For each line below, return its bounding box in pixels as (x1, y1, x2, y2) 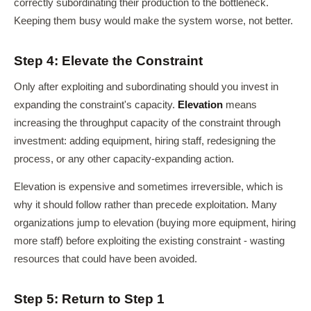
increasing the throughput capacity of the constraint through (14, 117, 280, 128)
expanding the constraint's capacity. (14, 99, 178, 110)
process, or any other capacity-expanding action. (14, 153, 234, 165)
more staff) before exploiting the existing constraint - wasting (14, 235, 285, 246)
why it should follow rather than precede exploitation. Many (14, 199, 277, 210)
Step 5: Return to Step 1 (14, 292, 165, 306)
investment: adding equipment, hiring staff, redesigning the (14, 135, 276, 146)
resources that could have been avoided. (14, 253, 197, 264)
